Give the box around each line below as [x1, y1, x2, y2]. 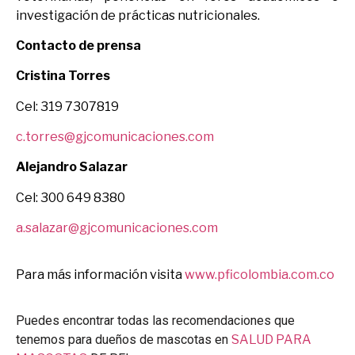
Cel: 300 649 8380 [16, 189, 125, 205]
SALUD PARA [231, 332, 311, 348]
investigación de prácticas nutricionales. [16, 7, 260, 23]
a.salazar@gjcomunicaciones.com [16, 220, 218, 236]
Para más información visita [16, 266, 185, 282]
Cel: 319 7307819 [16, 98, 119, 114]
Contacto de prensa [16, 37, 141, 53]
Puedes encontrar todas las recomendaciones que [16, 313, 295, 329]
